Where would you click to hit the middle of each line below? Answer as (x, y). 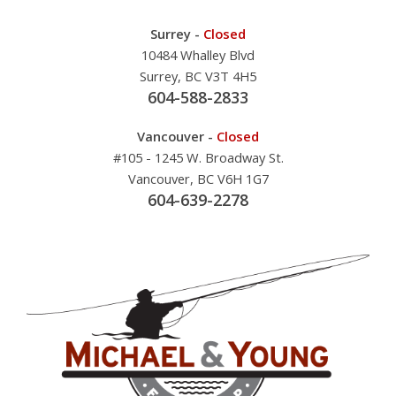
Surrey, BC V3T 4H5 (198, 76)
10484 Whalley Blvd (198, 55)
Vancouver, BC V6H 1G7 (198, 178)
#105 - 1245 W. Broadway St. (198, 157)
